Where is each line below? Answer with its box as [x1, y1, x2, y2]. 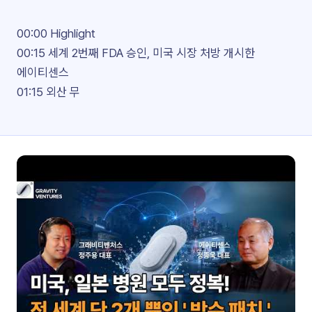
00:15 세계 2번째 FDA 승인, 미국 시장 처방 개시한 [17, 46, 255, 60]
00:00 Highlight [17, 26, 95, 40]
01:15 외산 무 [17, 85, 80, 99]
